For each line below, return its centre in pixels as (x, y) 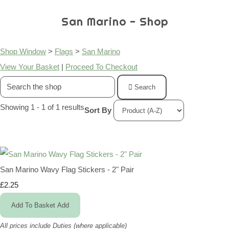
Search (145, 87)
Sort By (98, 110)
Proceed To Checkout (101, 67)
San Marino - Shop (114, 22)
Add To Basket (33, 205)
